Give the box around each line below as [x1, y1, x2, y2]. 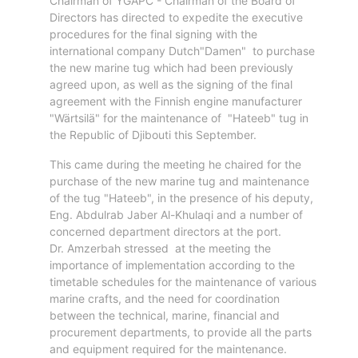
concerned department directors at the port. [50, 224, 281, 238]
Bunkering [19, 89, 79, 105]
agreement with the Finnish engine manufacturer [50, 93, 302, 108]
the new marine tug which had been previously [50, 60, 293, 74]
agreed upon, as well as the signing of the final [50, 77, 292, 91]
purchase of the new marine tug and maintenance [50, 173, 309, 188]
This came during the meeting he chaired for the [50, 157, 301, 171]
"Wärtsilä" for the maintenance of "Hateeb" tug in [50, 110, 308, 125]
